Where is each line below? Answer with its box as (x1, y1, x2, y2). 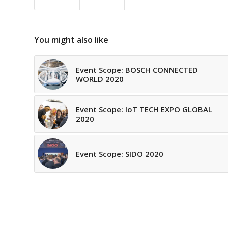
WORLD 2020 (76, 74, 124, 84)
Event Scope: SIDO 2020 (76, 149, 163, 159)
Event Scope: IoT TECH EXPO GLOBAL (76, 104, 212, 115)
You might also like (34, 34, 108, 46)
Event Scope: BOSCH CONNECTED (76, 65, 198, 75)
